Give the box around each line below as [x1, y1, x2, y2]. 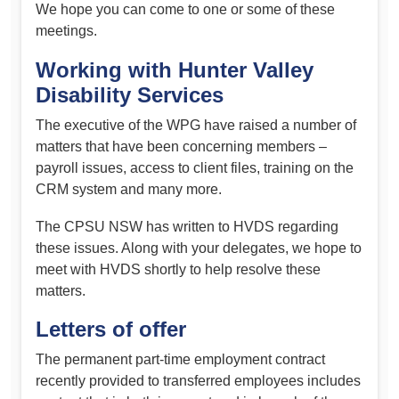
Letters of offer [36, 317, 186, 342]
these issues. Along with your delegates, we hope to [36, 240, 362, 256]
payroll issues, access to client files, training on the [36, 160, 354, 176]
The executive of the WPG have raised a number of [36, 118, 356, 134]
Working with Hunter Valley [36, 58, 313, 83]
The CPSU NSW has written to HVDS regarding [36, 218, 338, 234]
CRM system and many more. [36, 182, 222, 198]
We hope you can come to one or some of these [36, 2, 335, 18]
